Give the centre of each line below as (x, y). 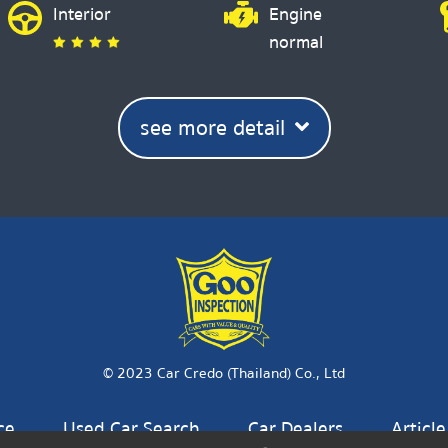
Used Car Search (131, 428)
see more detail (212, 127)
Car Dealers (295, 428)
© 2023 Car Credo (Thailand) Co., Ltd (224, 372)
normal (296, 42)
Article (418, 428)
